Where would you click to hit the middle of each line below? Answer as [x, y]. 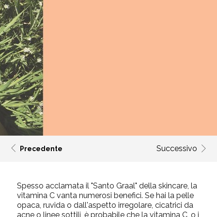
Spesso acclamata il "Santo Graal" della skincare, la [107, 186]
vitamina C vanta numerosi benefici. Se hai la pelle [105, 195]
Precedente [41, 149]
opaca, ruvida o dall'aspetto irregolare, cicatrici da [105, 205]
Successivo [177, 148]
